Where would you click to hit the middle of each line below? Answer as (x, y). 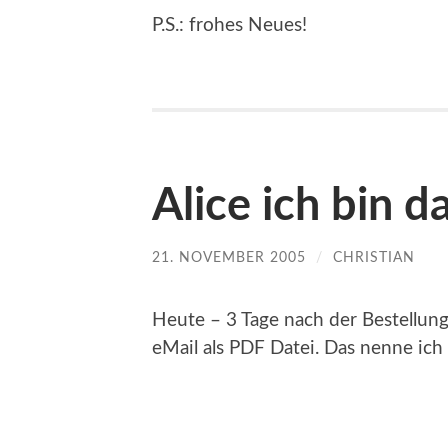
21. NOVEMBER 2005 (229, 257)
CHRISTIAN (374, 257)
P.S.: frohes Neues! (229, 26)
